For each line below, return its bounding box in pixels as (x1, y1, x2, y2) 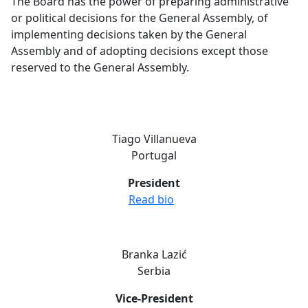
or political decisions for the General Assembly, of (11, 10, 268, 25)
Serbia (137, 263, 170, 278)
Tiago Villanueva (111, 131, 197, 146)
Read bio (129, 192, 174, 207)
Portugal (131, 148, 177, 163)
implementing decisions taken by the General (11, 27, 247, 42)
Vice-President (115, 291, 193, 306)
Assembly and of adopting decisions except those (11, 43, 268, 58)
